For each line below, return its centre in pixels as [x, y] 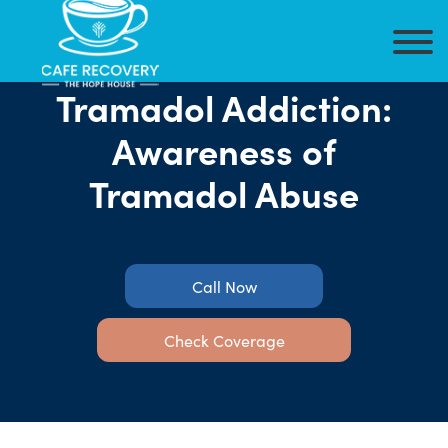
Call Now [224, 286]
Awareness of [224, 149]
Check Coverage [224, 340]
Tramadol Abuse [224, 192]
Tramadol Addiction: [224, 106]
